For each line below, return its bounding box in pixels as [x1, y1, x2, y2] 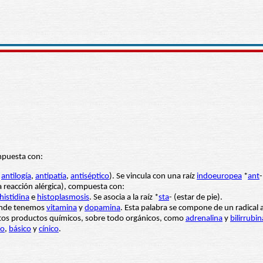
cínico [39, 225, 59, 234]
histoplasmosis [37, 193, 89, 203]
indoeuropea [197, 172, 242, 181]
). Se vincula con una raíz [109, 172, 197, 181]
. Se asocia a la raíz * [89, 193, 159, 203]
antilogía [1, 172, 31, 181]
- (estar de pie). [169, 193, 222, 203]
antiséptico [70, 172, 109, 181]
